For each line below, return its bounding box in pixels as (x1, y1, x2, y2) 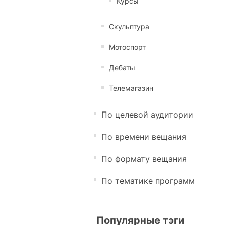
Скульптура (109, 22, 149, 31)
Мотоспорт (109, 43, 146, 51)
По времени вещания (101, 132, 186, 142)
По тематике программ (101, 176, 195, 186)
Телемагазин (109, 84, 153, 92)
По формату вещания (101, 154, 187, 164)
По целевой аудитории (101, 109, 193, 120)
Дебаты (109, 63, 135, 72)
